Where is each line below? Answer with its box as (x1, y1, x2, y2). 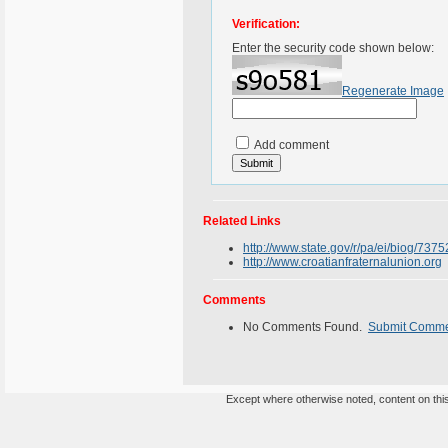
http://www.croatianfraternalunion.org (243, 255, 442, 269)
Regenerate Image (342, 84, 444, 98)
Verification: (232, 17, 300, 31)
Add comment (252, 138, 329, 152)
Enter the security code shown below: (232, 41, 434, 55)
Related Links (203, 214, 281, 228)
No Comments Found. (243, 320, 368, 334)
